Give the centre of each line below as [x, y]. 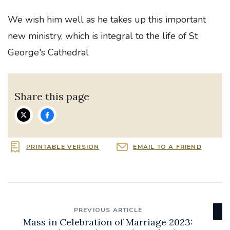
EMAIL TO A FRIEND [167, 147]
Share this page [52, 96]
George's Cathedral [48, 52]
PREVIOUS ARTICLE [108, 210]
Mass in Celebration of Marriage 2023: [108, 222]
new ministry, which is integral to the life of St [103, 36]
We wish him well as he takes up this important [107, 20]
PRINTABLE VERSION [63, 147]
